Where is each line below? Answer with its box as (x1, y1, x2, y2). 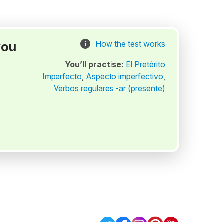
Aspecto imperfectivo (85, 71, 163, 81)
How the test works (95, 39, 165, 49)
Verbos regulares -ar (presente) (53, 83, 165, 93)
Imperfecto (42, 71, 82, 81)
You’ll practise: (64, 59, 126, 69)
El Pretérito (125, 59, 165, 69)
